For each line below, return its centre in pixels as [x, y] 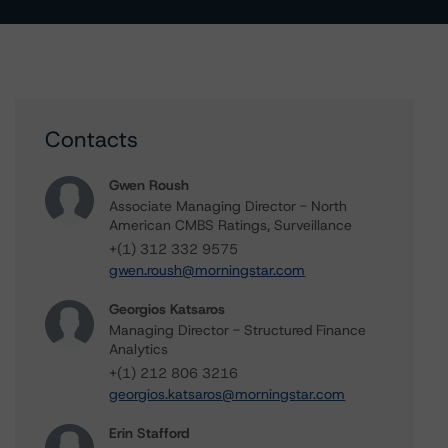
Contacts [92, 139]
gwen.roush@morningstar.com [207, 270]
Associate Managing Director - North [228, 206]
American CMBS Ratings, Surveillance [231, 225]
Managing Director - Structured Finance [238, 330]
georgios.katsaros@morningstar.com [227, 394]
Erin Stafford [149, 433]
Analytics [139, 349]
